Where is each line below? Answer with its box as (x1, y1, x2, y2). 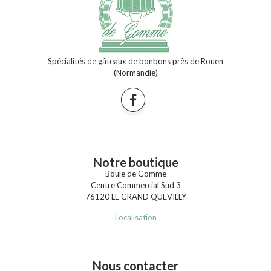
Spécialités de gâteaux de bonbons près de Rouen (48, 56, 223, 66)
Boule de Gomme (105, 168, 166, 178)
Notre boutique (93, 154, 178, 169)
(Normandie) (113, 67, 158, 77)
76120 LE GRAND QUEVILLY (85, 191, 186, 201)
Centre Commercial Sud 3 (90, 180, 181, 190)
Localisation (114, 212, 157, 222)
